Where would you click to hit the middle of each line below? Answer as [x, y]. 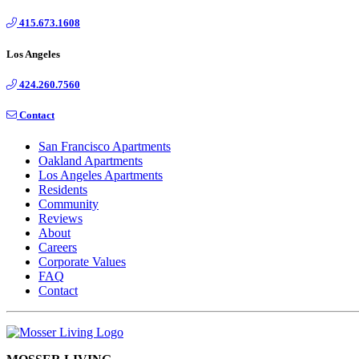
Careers [58, 248]
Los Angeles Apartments [101, 175]
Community [69, 204]
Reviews [61, 219]
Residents [63, 190]
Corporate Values [82, 262]
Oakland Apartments [91, 161]
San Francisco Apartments [105, 147]
